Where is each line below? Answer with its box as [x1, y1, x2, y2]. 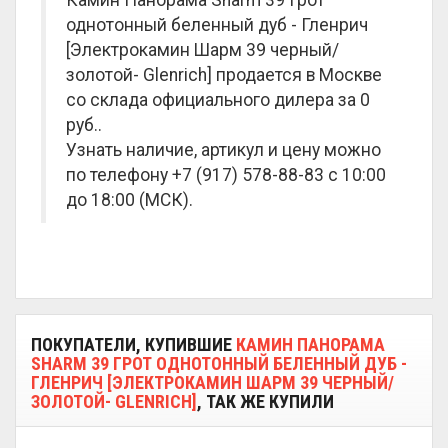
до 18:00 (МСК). [66, 190, 193, 210]
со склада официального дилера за [66, 90, 360, 110]
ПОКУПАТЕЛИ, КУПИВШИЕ [31, 334, 236, 355]
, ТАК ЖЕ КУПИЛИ [197, 391, 334, 412]
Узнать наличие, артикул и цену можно [66, 140, 381, 160]
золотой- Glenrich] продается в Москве [66, 65, 382, 85]
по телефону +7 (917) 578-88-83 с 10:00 [66, 165, 386, 185]
